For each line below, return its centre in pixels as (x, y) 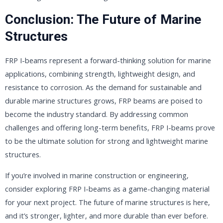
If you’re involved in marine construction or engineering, (97, 175)
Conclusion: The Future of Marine (103, 19)
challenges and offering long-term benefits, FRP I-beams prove (110, 128)
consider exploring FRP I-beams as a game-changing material (107, 188)
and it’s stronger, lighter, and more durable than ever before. (107, 215)
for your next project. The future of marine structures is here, (108, 202)
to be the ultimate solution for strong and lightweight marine (107, 141)
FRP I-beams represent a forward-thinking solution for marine (108, 60)
